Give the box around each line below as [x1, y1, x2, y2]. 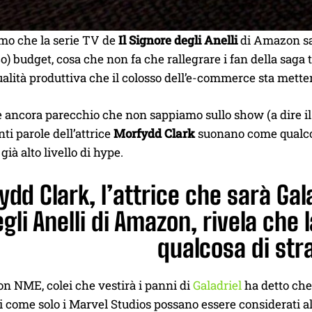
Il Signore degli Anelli [118, 32, 237, 48]
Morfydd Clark [114, 125, 195, 141]
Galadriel [193, 277, 242, 293]
